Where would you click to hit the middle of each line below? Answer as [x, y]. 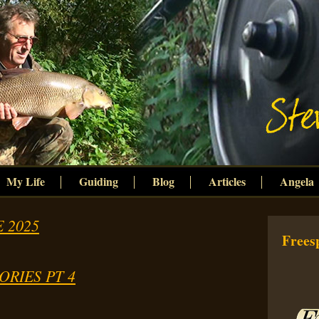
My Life [25, 181]
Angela [297, 181]
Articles [227, 181]
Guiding [98, 181]
